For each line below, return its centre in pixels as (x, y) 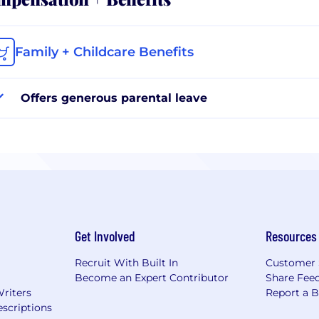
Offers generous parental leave (114, 98)
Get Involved (105, 235)
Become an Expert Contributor (151, 277)
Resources (292, 235)
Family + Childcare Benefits (104, 52)
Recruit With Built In (126, 262)
